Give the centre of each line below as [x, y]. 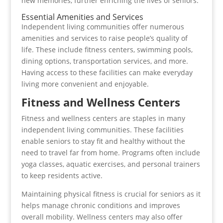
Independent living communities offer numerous [103, 27]
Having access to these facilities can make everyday [107, 72]
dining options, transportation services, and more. [105, 61]
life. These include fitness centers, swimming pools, [107, 50]
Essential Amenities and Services [82, 17]
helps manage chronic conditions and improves [101, 205]
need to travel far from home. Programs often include [111, 153]
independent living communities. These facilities [102, 130]
